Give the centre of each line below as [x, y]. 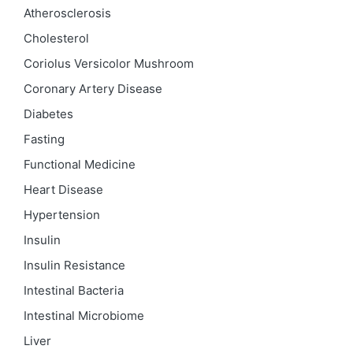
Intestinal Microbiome [84, 316]
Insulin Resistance [74, 265]
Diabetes [48, 114]
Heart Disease [63, 190]
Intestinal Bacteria [74, 290]
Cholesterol [56, 38]
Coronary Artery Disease [93, 89]
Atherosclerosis [67, 13]
